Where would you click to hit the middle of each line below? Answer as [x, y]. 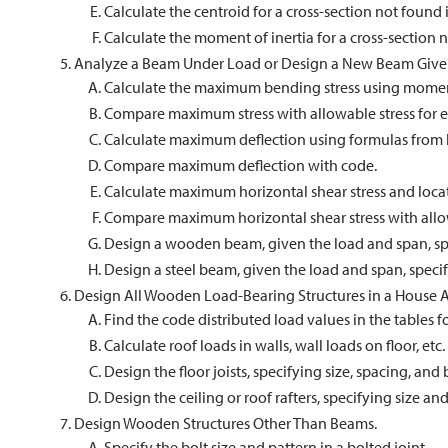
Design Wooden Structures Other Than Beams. [225, 423]
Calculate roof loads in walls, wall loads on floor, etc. [274, 345]
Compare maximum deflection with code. [240, 165]
